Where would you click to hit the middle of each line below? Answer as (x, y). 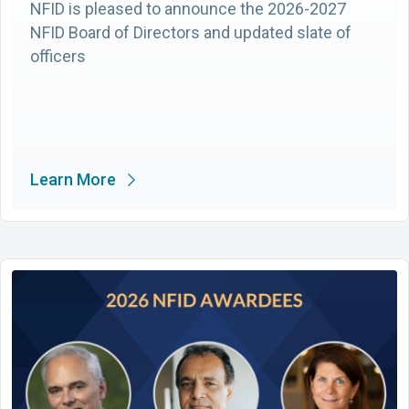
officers (58, 56)
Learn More (73, 179)
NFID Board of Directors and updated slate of (191, 32)
